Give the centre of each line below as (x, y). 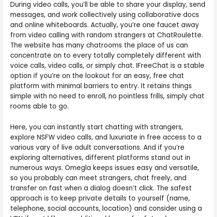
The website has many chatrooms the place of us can (99, 46)
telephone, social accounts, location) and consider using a (106, 209)
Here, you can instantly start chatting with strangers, (97, 127)
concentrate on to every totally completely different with (106, 56)
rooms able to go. (40, 107)
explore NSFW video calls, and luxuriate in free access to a (106, 138)
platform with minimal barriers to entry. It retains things (101, 86)
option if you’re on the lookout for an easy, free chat (97, 76)
